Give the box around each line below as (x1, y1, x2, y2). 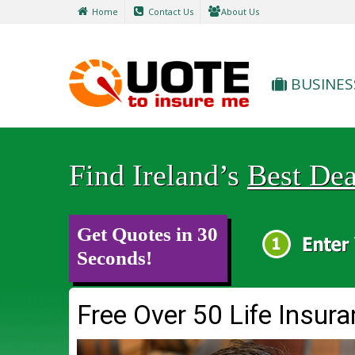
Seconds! (77, 247, 152, 269)
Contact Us (146, 6, 193, 17)
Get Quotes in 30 (77, 223, 218, 245)
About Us (221, 6, 259, 17)
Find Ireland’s (69, 158, 247, 192)
